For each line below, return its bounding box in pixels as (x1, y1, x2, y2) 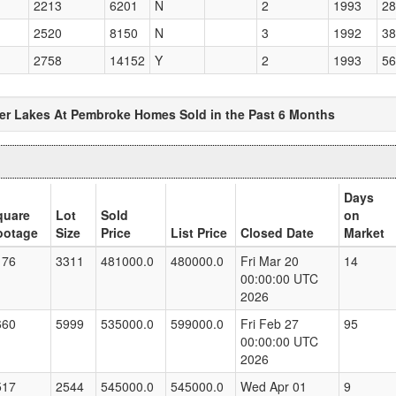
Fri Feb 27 (240, 315, 299, 333)
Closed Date (240, 224, 314, 242)
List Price (171, 224, 227, 242)
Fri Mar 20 (240, 252, 299, 270)
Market (344, 224, 385, 242)
